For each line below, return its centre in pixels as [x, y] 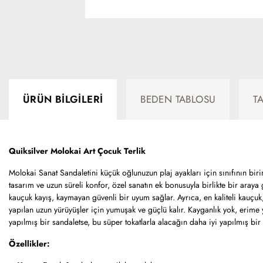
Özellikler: [29, 244]
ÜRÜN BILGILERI [63, 99]
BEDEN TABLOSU [178, 99]
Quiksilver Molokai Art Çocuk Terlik [77, 151]
